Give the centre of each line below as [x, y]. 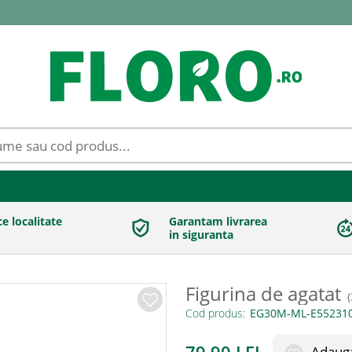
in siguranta [201, 235]
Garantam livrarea [218, 222]
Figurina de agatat [263, 294]
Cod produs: [215, 313]
